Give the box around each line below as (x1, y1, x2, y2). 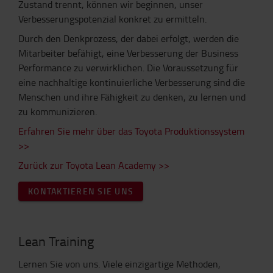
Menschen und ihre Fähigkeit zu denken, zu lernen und (18, 90, 246, 104)
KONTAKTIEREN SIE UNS (28, 185, 133, 197)
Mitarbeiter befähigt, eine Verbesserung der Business (18, 46, 238, 60)
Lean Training (18, 232, 94, 250)
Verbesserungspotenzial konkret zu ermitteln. (18, 12, 207, 26)
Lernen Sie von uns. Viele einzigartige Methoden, (18, 257, 221, 271)
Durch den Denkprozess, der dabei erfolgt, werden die (18, 32, 239, 45)
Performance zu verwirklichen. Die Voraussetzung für (18, 61, 238, 74)
